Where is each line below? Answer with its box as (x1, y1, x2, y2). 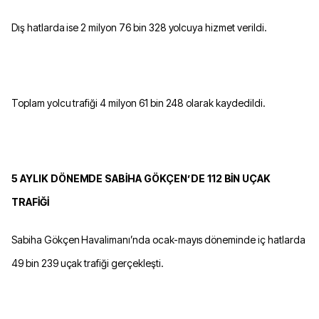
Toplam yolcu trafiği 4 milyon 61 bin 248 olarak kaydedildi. (11, 97, 266, 110)
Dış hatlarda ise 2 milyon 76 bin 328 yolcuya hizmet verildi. (11, 21, 267, 34)
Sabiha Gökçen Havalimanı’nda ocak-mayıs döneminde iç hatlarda (11, 234, 305, 246)
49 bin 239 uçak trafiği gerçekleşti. (11, 257, 164, 270)
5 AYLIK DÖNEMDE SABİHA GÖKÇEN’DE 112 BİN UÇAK (11, 172, 271, 185)
